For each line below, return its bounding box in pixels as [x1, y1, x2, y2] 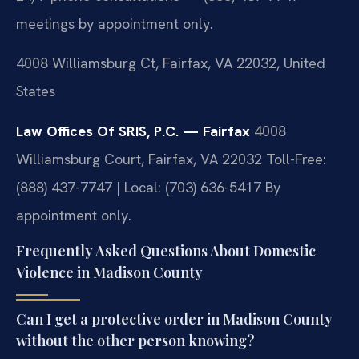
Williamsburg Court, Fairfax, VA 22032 [16, 149, 262, 168]
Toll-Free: [262, 149, 326, 168]
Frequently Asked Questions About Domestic [16, 240, 316, 260]
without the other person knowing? [16, 330, 255, 350]
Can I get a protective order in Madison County [16, 309, 333, 329]
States [16, 82, 55, 101]
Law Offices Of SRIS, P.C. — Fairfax [16, 121, 250, 140]
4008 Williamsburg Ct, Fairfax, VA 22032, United [16, 54, 325, 73]
